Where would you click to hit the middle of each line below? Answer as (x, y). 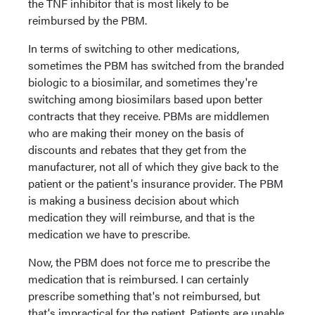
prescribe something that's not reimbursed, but (144, 296)
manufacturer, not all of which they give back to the (153, 166)
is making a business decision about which (134, 200)
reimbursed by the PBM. (88, 20)
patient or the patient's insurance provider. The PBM (156, 183)
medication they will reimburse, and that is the (141, 217)
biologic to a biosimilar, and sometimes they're (143, 82)
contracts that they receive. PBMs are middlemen (149, 116)
